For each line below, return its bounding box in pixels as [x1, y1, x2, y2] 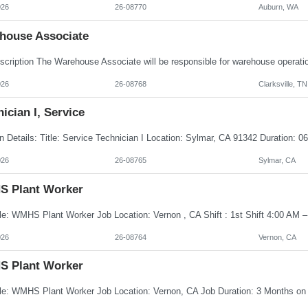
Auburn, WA [258, 3, 298, 12]
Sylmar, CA [258, 156, 296, 165]
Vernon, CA [258, 232, 296, 241]
